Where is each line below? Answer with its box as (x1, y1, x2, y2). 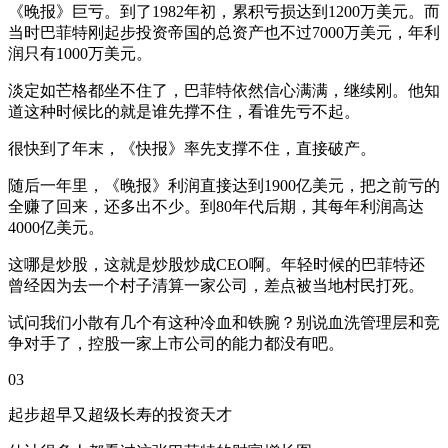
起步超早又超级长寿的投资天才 (8, 405, 232, 423)
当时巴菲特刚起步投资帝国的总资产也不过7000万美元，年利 (8, 23, 440, 41)
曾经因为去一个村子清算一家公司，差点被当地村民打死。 (8, 276, 424, 294)
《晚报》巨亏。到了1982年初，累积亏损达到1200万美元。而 (8, 2, 440, 20)
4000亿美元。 (8, 218, 104, 236)
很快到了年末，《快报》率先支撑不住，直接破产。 (8, 139, 376, 157)
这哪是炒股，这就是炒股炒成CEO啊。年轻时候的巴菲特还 (8, 255, 425, 273)
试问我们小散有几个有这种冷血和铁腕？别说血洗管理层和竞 (8, 313, 440, 331)
